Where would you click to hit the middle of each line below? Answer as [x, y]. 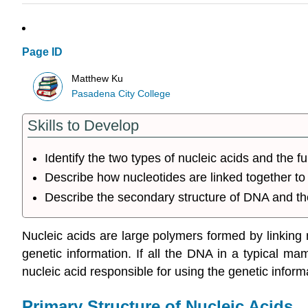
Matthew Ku [98, 78]
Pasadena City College [121, 93]
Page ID [42, 52]
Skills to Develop [83, 126]
